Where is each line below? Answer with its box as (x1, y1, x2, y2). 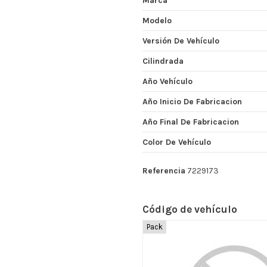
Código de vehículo (142, 203, 237, 215)
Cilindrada (142, 55, 184, 66)
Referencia (142, 165, 185, 176)
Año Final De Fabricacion (142, 116, 239, 127)
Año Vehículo (142, 76, 193, 86)
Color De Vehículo (142, 136, 211, 147)
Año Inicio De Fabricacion (142, 96, 242, 107)
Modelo (142, 15, 172, 26)
